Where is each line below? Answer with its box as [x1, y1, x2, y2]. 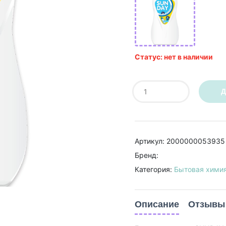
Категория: [134, 164, 174, 174]
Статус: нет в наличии [134, 52, 213, 62]
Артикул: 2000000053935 [134, 136, 225, 145]
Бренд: [134, 150, 158, 159]
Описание [134, 198, 179, 210]
